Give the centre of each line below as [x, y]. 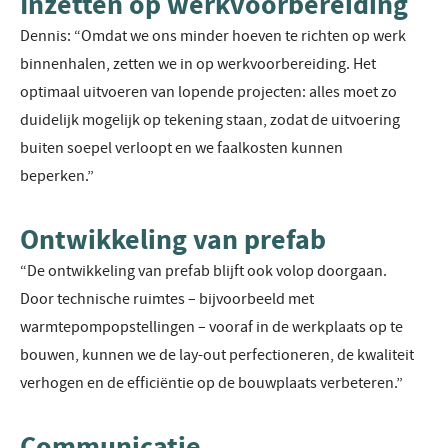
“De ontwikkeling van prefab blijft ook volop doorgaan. [203, 271]
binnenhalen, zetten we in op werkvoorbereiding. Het [198, 64]
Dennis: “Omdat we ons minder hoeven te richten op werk [213, 36]
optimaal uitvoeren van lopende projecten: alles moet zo [208, 92]
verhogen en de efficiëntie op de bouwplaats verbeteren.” [211, 383]
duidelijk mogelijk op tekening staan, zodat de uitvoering [210, 120]
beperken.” [57, 176]
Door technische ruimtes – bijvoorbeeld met [167, 299]
